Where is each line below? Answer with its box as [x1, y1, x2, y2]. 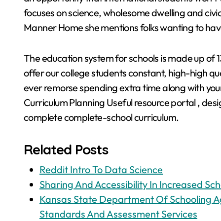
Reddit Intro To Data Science [39, 163, 163, 176]
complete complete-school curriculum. [24, 111, 179, 123]
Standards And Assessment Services [39, 208, 197, 220]
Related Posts [24, 141, 108, 158]
